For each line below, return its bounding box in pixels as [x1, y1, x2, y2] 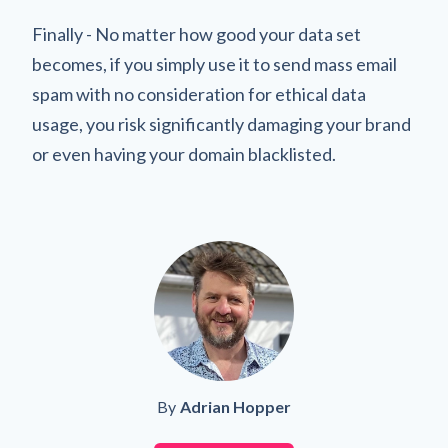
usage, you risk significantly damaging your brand [32, 113, 411, 136]
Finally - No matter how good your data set [32, 23, 361, 46]
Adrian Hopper [180, 397, 291, 417]
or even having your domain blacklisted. [32, 143, 336, 166]
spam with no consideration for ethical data [32, 83, 366, 106]
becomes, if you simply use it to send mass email [32, 53, 397, 76]
